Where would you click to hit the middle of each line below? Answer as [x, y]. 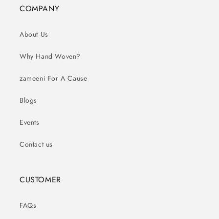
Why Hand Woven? [50, 56]
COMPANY [40, 8]
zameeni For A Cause [54, 78]
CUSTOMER [40, 179]
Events [30, 122]
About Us [34, 34]
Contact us [36, 144]
